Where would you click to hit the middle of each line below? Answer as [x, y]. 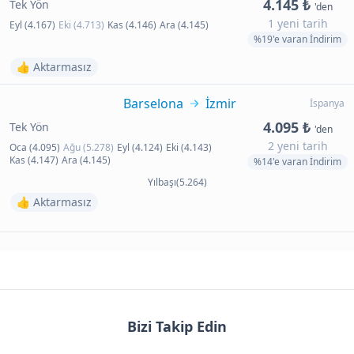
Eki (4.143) [189, 147]
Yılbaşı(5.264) [177, 182]
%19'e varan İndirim [298, 39]
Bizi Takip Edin [177, 326]
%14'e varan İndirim [298, 162]
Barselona [153, 104]
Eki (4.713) [81, 25]
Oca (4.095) [35, 147]
